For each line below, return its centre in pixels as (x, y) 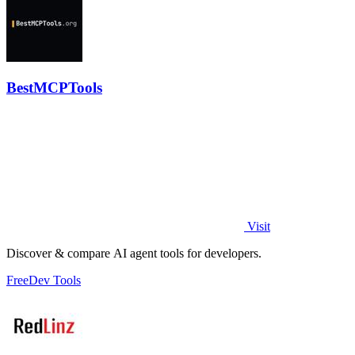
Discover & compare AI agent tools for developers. (134, 254)
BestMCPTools (54, 88)
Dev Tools (55, 281)
